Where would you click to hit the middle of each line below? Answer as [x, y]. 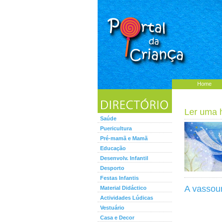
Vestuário [112, 208]
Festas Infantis [119, 178]
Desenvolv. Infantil [124, 158]
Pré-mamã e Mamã [124, 138]
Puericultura [116, 128]
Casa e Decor [117, 218]
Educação [113, 148]
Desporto [112, 168]
